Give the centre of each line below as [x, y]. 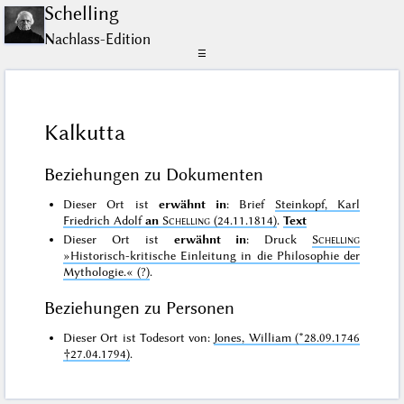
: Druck [279, 239]
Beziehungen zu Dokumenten [154, 174]
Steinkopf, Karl [317, 203]
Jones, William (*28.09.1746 [287, 337]
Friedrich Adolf [105, 220]
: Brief [251, 203]
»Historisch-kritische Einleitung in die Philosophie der [211, 256]
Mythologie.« [99, 272]
